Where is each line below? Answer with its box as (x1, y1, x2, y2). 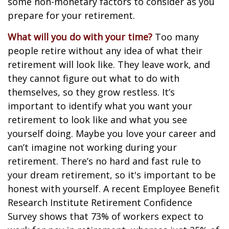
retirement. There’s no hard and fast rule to (8, 155, 201, 167)
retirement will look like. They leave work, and (8, 58, 210, 71)
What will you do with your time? (8, 31, 152, 43)
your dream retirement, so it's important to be (8, 169, 216, 181)
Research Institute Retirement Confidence (8, 196, 192, 209)
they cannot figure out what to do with (8, 72, 179, 84)
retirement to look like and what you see (8, 113, 187, 126)
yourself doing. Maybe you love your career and (8, 127, 216, 140)
